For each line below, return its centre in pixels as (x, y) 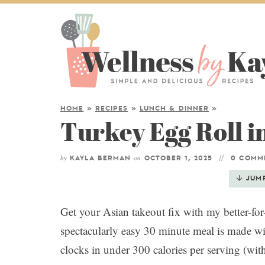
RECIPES (112, 109)
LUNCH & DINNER (174, 109)
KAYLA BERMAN (101, 158)
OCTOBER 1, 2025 (178, 158)
